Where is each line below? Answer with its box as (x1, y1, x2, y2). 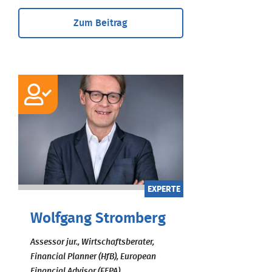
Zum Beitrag (73, 18, 128, 28)
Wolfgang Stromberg (30, 211, 166, 226)
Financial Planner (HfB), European (30, 252, 156, 261)
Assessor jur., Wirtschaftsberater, (30, 237, 154, 246)
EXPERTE (147, 185, 180, 194)
